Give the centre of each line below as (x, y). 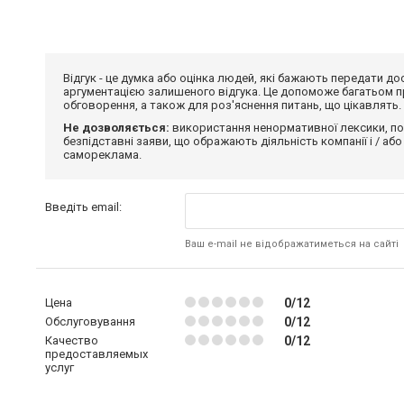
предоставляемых (96, 354)
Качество (72, 340)
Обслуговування (90, 321)
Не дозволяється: (116, 128)
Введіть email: (83, 207)
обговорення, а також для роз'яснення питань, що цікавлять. (232, 105)
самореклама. (102, 155)
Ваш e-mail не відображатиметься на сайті (291, 244)
